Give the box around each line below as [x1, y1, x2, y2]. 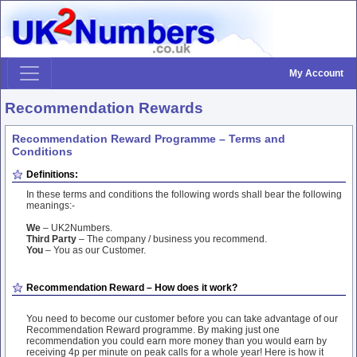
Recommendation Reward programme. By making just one [26, 324, 280, 335]
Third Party [26, 233, 76, 245]
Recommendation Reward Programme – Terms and [12, 132, 285, 145]
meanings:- [26, 200, 75, 211]
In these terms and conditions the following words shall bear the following [26, 189, 342, 200]
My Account [289, 68, 343, 79]
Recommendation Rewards [5, 100, 203, 116]
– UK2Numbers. [43, 222, 112, 233]
